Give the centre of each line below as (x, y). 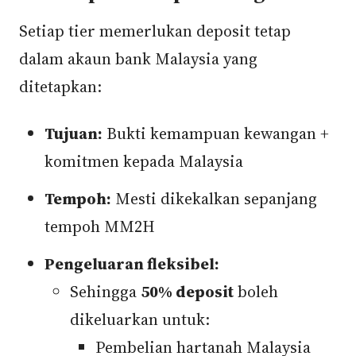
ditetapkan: (60, 87)
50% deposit (187, 292)
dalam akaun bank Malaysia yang (138, 59)
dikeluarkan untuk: (140, 319)
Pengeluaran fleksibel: (132, 264)
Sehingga (105, 292)
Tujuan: (74, 133)
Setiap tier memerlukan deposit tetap (155, 31)
